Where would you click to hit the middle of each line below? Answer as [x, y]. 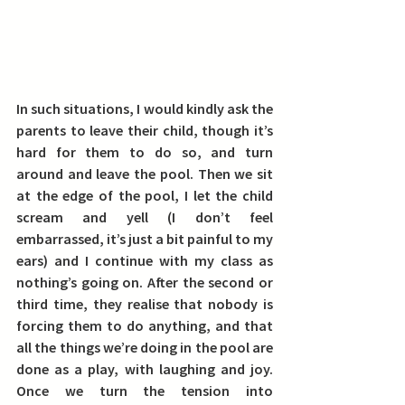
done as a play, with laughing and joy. [145, 369]
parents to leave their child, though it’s [145, 130]
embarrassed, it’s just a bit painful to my [145, 239]
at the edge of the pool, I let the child [145, 195]
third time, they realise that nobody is [145, 304]
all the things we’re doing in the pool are [145, 347]
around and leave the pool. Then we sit [145, 174]
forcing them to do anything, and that [145, 325]
